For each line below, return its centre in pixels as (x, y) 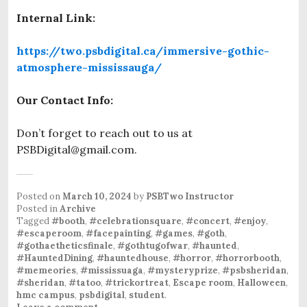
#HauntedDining (54, 258)
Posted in (38, 208)
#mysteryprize (183, 270)
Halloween (261, 282)
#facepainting (118, 233)
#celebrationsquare (135, 221)
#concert (208, 221)
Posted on (39, 196)
